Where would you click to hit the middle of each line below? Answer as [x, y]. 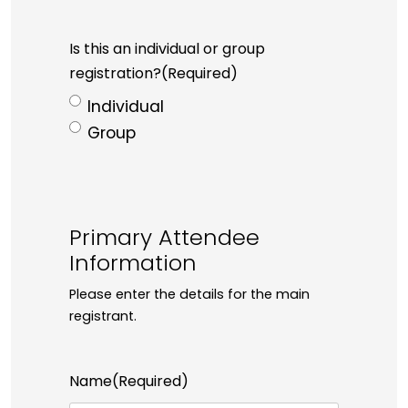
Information [133, 266]
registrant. [103, 317]
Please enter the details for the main [189, 295]
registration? [115, 75]
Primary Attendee [164, 240]
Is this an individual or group [167, 51]
